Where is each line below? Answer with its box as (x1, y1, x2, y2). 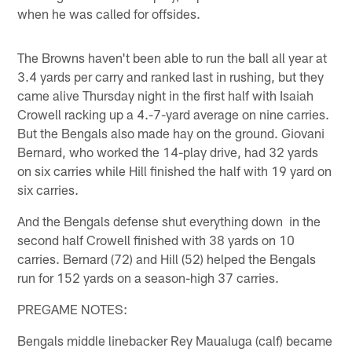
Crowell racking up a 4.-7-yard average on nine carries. (17, 105, 330, 122)
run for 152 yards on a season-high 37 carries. (17, 269, 280, 285)
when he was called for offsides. (17, 5, 201, 21)
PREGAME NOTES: (17, 300, 128, 317)
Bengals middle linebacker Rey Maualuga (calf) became (17, 332, 333, 348)
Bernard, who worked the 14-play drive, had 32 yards (17, 143, 319, 159)
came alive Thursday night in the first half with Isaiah (17, 86, 314, 103)
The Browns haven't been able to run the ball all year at (17, 49, 328, 65)
